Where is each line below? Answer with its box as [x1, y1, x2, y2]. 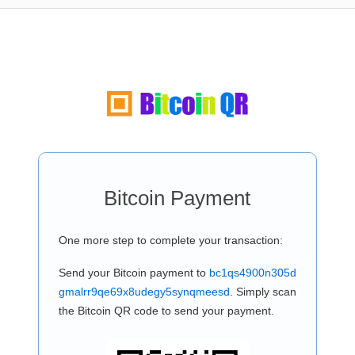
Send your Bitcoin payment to [58, 266, 209, 279]
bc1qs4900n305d [208, 266, 296, 279]
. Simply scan [229, 285, 296, 298]
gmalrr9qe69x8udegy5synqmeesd [58, 285, 230, 298]
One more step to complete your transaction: [58, 234, 283, 246]
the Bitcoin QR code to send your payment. [58, 304, 274, 317]
